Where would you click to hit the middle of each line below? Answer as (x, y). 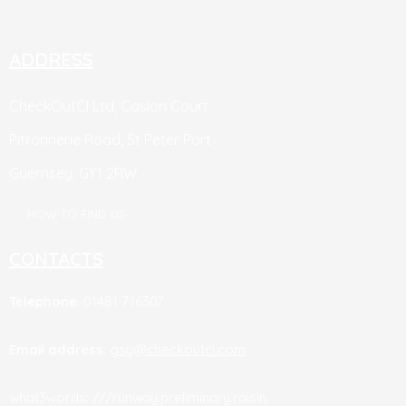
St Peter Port (169, 140)
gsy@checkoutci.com (178, 349)
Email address (56, 349)
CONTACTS (56, 258)
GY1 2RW (108, 174)
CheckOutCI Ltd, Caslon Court (109, 106)
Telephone (43, 301)
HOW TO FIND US (77, 213)
